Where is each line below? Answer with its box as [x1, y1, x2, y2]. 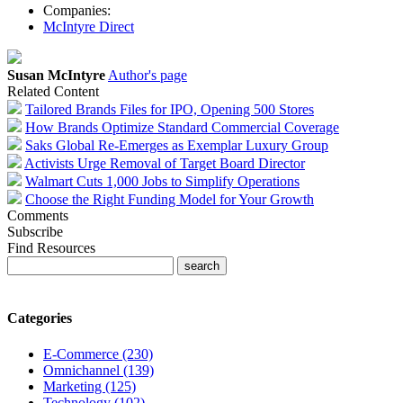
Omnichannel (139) [43, 362, 154, 378]
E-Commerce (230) [43, 345, 153, 362]
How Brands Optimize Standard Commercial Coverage [25, 120, 339, 136]
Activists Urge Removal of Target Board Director [24, 156, 305, 172]
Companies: [43, 3, 111, 19]
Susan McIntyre [7, 67, 105, 84]
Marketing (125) [43, 378, 136, 394]
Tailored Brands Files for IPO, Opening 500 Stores [25, 102, 314, 118]
